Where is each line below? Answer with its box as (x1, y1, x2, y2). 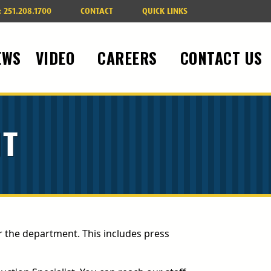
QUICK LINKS (142, 5, 188, 16)
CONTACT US (180, 46, 267, 70)
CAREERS (97, 46, 162, 70)
